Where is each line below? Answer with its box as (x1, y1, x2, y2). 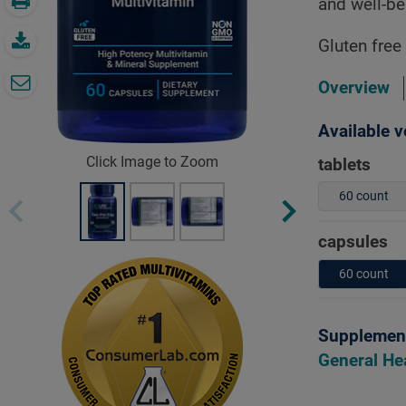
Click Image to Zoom (86, 153, 218, 171)
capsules (318, 231, 388, 252)
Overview (318, 77, 390, 98)
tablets (318, 154, 371, 175)
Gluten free (318, 35, 401, 56)
